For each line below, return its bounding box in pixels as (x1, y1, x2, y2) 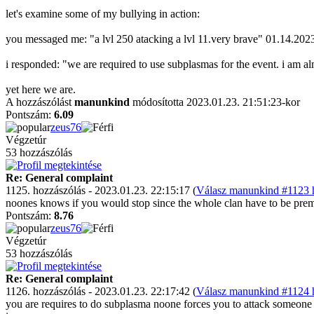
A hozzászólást (6, 96, 74, 108)
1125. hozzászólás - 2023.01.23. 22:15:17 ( (6, 184, 196, 196)
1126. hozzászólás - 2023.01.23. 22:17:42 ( (6, 285, 196, 297)
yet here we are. (6, 83, 76, 95)
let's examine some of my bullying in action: (6, 8, 200, 20)
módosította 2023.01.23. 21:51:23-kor (130, 96, 300, 108)
